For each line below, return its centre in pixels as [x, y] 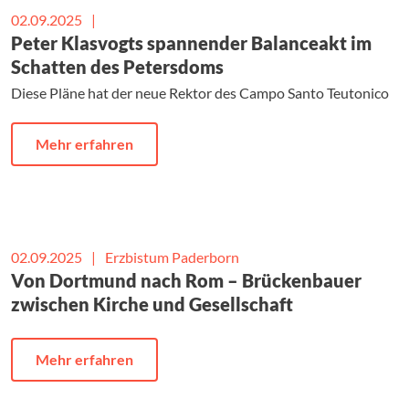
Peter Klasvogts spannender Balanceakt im [191, 43]
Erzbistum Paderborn [172, 257]
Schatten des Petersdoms [117, 67]
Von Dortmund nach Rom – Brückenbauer [186, 281]
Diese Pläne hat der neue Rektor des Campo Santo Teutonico [200, 93]
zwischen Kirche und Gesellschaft [152, 304]
